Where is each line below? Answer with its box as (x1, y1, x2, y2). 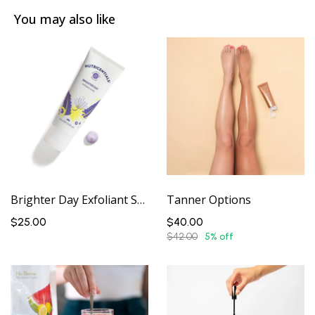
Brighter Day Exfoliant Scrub (137, 191, 146, 207)
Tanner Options (167, 191, 252, 207)
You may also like (14, 11, 115, 27)
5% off (205, 230, 234, 243)
